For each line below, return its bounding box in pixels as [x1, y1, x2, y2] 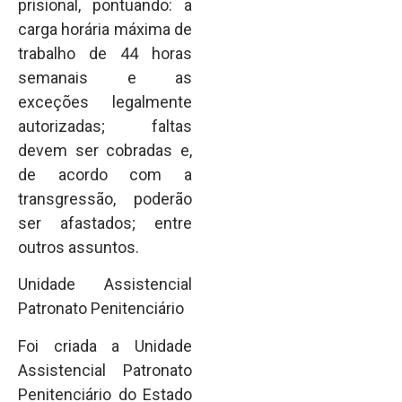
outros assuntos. [18, 237, 139, 257]
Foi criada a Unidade [18, 336, 192, 355]
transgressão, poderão [18, 188, 192, 208]
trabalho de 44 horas [18, 43, 192, 63]
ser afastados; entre [18, 213, 192, 232]
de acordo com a [18, 164, 192, 184]
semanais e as [18, 67, 192, 87]
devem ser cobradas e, [18, 140, 192, 160]
